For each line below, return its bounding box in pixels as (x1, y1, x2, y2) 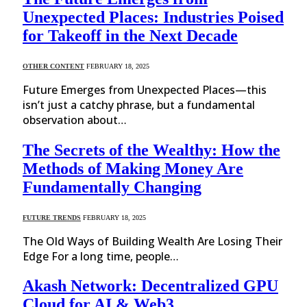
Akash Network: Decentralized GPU (23, 277, 278, 295)
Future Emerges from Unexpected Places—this (23, 82, 267, 97)
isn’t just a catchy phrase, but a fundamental (23, 97, 255, 112)
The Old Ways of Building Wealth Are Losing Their (23, 233, 282, 249)
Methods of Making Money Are (23, 159, 243, 177)
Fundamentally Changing (23, 177, 201, 196)
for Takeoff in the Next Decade (23, 26, 238, 45)
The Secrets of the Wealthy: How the (23, 140, 280, 159)
